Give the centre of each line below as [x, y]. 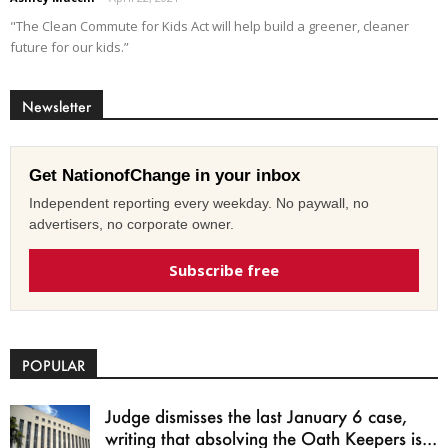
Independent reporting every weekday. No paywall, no [199, 203]
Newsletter [56, 107]
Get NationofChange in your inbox [164, 176]
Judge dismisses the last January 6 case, [256, 416]
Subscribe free [224, 270]
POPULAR [53, 366]
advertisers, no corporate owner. [131, 224]
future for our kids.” [69, 47]
